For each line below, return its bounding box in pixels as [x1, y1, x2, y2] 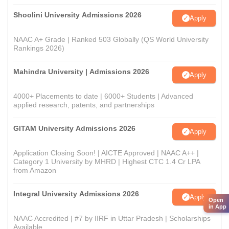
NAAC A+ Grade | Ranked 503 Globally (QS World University [13, 35, 209, 44]
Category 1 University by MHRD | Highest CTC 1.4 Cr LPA [13, 157, 200, 166]
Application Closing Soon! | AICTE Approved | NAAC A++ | [13, 149, 199, 157]
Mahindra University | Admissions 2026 [13, 67, 149, 76]
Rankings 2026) [13, 44, 64, 53]
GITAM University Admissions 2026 [13, 124, 135, 133]
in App [209, 203, 226, 210]
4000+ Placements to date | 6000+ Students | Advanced [13, 92, 193, 101]
